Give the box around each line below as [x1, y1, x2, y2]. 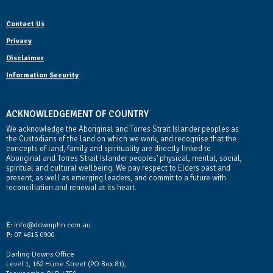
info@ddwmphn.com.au [12, 220, 91, 230]
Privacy [6, 36, 32, 46]
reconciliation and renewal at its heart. [6, 182, 136, 193]
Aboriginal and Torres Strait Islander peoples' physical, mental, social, [6, 153, 242, 163]
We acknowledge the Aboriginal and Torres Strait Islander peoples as [6, 124, 239, 134]
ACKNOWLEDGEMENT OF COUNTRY [6, 108, 149, 119]
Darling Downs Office [6, 249, 74, 259]
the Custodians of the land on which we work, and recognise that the [6, 133, 236, 144]
